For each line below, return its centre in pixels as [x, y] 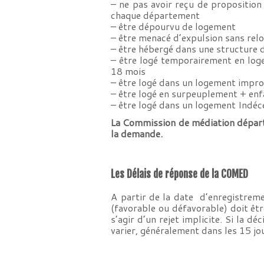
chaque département [156, 15]
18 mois [128, 71]
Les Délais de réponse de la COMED [181, 174]
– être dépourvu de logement [174, 26]
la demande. [137, 133]
